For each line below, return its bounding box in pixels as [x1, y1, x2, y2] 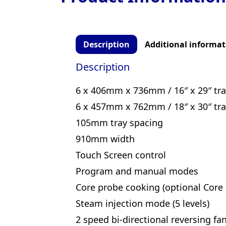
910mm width [76, 132, 135, 145]
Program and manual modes [76, 164, 198, 177]
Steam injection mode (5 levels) [76, 197, 209, 209]
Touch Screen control [76, 148, 166, 161]
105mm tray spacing [76, 116, 163, 129]
